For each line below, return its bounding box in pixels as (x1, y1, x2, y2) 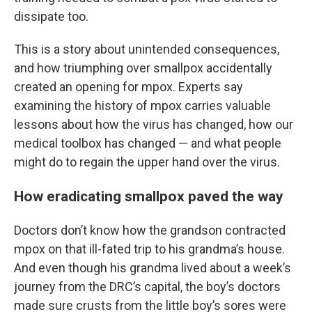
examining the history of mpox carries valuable (14, 98, 271, 113)
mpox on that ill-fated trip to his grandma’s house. (14, 242, 285, 256)
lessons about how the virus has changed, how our (14, 117, 293, 132)
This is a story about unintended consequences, (14, 42, 279, 56)
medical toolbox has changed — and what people (14, 136, 281, 150)
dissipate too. (14, 9, 88, 24)
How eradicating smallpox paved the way (14, 187, 283, 205)
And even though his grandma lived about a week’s (14, 260, 291, 275)
